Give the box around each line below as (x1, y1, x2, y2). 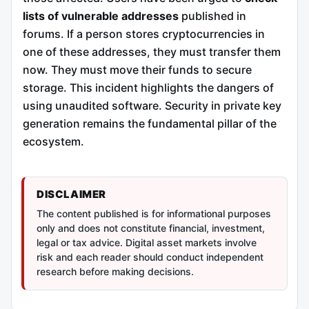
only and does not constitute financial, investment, (37, 221, 265, 234)
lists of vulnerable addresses (23, 9, 179, 23)
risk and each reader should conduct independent (37, 250, 263, 263)
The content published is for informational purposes (37, 207, 271, 219)
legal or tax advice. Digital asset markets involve (37, 236, 257, 248)
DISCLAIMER (37, 187, 106, 201)
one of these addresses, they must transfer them (23, 45, 281, 59)
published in (179, 9, 246, 23)
